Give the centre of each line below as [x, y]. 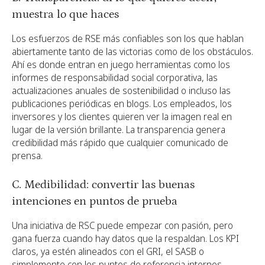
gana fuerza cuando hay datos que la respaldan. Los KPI [125, 238]
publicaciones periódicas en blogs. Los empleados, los [122, 103]
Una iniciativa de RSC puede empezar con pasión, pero [122, 225]
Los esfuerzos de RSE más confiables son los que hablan [128, 38]
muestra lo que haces [65, 14]
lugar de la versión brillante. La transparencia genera [119, 129]
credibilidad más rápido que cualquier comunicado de [120, 142]
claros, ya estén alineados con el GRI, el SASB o [108, 251]
